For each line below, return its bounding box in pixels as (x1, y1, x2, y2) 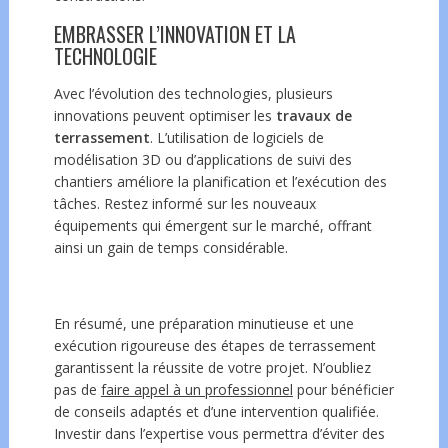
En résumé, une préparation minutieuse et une (53, 313, 354, 333)
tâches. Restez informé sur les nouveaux (53, 193, 316, 213)
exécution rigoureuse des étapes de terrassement (53, 335, 376, 355)
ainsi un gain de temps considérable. (53, 237, 288, 257)
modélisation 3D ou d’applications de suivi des (53, 149, 352, 169)
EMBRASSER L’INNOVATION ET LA (53, 18, 296, 49)
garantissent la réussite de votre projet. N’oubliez (53, 357, 371, 377)
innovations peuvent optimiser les (53, 105, 276, 125)
